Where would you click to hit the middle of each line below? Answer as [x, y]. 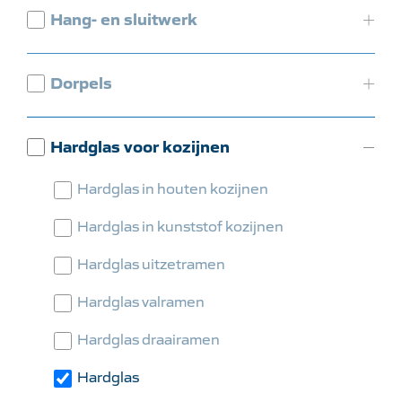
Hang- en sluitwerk [124, 18]
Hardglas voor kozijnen [140, 145]
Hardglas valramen [141, 301]
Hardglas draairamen [149, 338]
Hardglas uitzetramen [151, 263]
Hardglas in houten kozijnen [173, 188]
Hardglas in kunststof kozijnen [180, 225]
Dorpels [81, 82]
